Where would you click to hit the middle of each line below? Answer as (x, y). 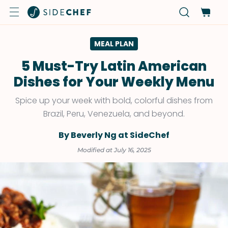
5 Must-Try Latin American (114, 66)
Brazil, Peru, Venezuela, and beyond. (114, 114)
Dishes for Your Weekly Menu (114, 82)
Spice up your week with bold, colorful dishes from (114, 101)
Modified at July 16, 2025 (114, 150)
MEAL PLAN (114, 44)
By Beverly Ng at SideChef (114, 135)
